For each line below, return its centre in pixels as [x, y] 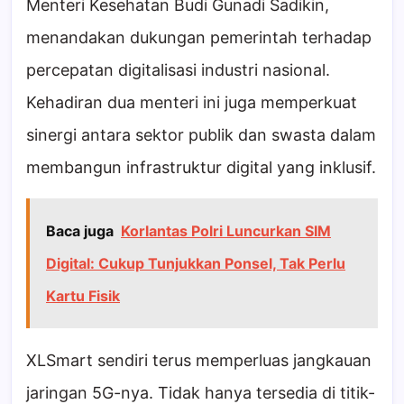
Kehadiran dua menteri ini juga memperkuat [192, 103]
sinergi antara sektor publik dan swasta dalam [201, 135]
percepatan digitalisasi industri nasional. [178, 70]
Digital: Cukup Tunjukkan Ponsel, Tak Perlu [196, 264]
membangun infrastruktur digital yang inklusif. [201, 168]
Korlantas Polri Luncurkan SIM [226, 231]
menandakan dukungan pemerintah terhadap [199, 38]
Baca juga [80, 231]
